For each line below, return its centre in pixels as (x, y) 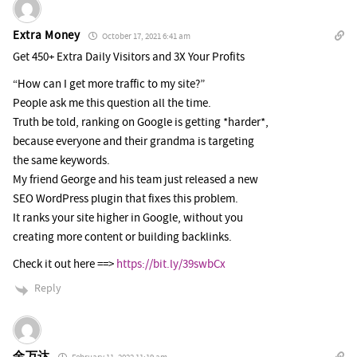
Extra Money (47, 36)
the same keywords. (61, 161)
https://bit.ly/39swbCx (171, 265)
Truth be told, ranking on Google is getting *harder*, (141, 123)
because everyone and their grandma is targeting (133, 142)
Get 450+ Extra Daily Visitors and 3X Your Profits (129, 57)
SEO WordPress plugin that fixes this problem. (126, 199)
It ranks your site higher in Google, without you (128, 218)
